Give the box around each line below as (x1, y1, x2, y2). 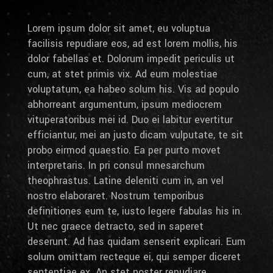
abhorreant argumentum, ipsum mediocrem (27, 97, 222, 112)
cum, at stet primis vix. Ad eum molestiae (27, 66, 218, 81)
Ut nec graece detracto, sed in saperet (27, 219, 204, 233)
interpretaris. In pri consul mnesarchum (27, 158, 205, 172)
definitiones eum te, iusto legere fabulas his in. (27, 204, 243, 218)
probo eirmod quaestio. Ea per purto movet (27, 143, 221, 157)
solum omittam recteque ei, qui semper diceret (27, 249, 241, 264)
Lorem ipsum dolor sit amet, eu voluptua (27, 21, 210, 35)
